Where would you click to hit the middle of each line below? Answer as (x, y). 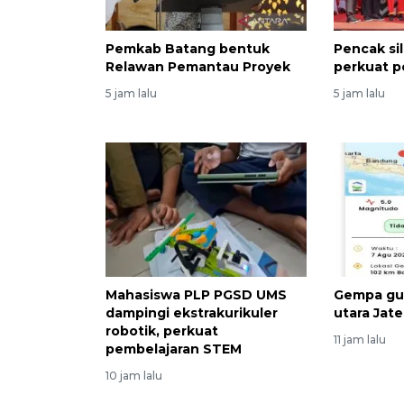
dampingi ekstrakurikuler (192, 312)
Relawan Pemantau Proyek (198, 67)
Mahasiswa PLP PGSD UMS (196, 294)
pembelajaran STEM (174, 349)
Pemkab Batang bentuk (188, 49)
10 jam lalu (134, 375)
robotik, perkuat (162, 331)
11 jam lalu (360, 339)
